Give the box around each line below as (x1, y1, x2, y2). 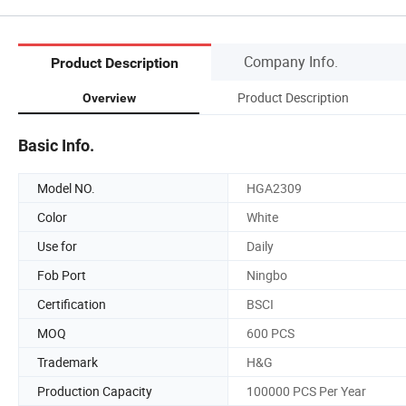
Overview (82, 90, 136, 105)
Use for (37, 237, 77, 255)
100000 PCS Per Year (246, 382, 366, 400)
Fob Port (37, 266, 86, 284)
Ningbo (246, 266, 287, 284)
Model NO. (37, 179, 95, 197)
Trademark (37, 353, 98, 371)
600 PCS (246, 324, 295, 342)
